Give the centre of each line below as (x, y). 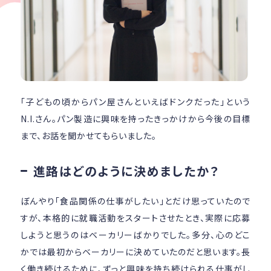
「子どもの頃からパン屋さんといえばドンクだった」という (135, 101)
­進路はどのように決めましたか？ (126, 171)
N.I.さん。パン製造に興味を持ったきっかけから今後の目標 (135, 118)
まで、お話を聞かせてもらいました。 (88, 135)
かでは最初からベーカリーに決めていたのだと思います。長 (135, 251)
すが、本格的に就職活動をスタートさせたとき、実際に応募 (135, 217)
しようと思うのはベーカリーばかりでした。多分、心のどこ (135, 234)
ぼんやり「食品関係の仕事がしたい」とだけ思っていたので (135, 201)
